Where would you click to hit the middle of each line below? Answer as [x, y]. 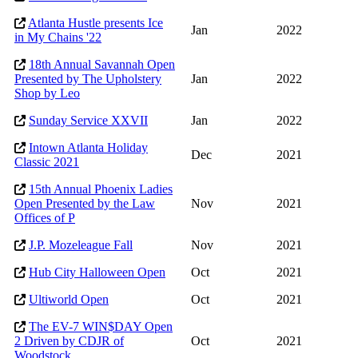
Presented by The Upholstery [88, 79]
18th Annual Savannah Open [102, 65]
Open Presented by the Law [85, 204]
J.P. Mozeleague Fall [81, 245]
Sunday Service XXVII [88, 121]
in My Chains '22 [58, 38]
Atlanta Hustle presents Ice [95, 23]
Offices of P [45, 218]
